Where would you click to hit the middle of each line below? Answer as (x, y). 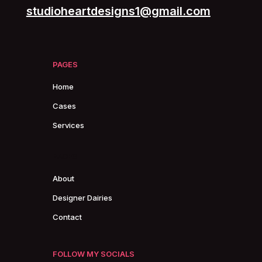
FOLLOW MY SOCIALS (93, 254)
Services (68, 125)
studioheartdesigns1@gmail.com (118, 11)
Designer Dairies (82, 198)
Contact (67, 217)
